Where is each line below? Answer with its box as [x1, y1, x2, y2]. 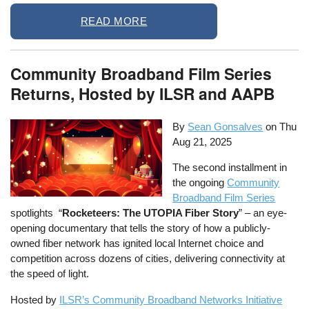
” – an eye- [239, 207, 288, 219]
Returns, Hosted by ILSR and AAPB [10, 82, 275, 106]
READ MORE [80, 15, 148, 28]
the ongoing [172, 177, 228, 189]
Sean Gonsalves [188, 121, 263, 133]
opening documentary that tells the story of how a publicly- [10, 222, 271, 235]
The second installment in [172, 161, 288, 174]
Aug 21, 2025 [172, 136, 232, 148]
